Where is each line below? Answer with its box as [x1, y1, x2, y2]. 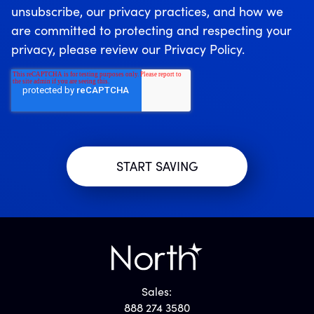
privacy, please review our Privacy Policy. [11, 41, 245, 58]
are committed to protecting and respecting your [11, 22, 292, 39]
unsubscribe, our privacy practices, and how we [11, 3, 283, 20]
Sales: [142, 283, 172, 299]
